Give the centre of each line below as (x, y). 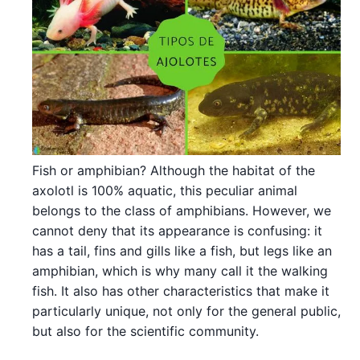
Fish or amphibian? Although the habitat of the (174, 170)
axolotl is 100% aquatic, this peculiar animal (165, 190)
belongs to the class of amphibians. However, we (182, 211)
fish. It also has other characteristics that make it (181, 291)
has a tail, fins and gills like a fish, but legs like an (182, 251)
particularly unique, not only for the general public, (186, 311)
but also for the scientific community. (145, 331)
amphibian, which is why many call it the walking (180, 271)
